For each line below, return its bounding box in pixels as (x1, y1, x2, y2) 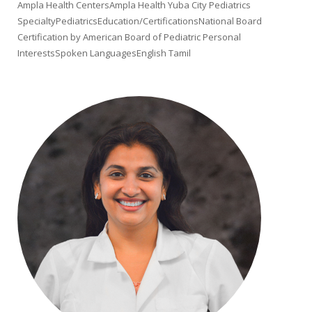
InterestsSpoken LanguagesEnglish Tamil (17, 47, 191, 59)
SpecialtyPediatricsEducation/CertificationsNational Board (17, 15, 262, 27)
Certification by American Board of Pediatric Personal (17, 31, 241, 43)
